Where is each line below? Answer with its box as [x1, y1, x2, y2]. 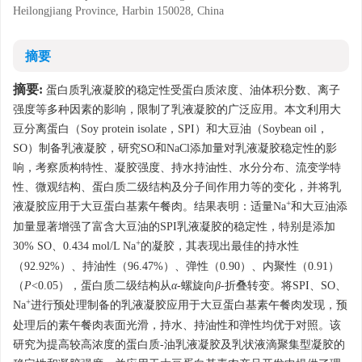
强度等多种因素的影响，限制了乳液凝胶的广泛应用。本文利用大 [13, 103, 341, 116]
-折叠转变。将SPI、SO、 [221, 280, 347, 292]
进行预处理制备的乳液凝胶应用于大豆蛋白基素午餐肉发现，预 [31, 299, 347, 311]
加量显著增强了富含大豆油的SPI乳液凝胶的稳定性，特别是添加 [13, 221, 335, 233]
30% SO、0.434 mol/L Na [13, 240, 136, 252]
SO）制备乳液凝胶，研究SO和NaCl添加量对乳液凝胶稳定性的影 [13, 142, 337, 154]
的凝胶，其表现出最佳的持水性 [141, 240, 299, 252]
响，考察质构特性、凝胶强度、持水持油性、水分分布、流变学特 [13, 162, 341, 174]
